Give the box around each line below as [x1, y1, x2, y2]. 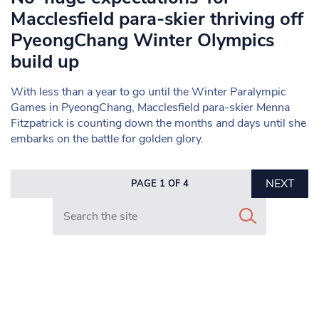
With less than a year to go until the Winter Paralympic [11, 84, 286, 100]
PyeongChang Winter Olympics [11, 28, 274, 53]
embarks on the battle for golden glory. [11, 131, 204, 147]
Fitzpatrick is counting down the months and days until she [11, 115, 306, 131]
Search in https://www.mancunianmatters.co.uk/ [52, 197, 295, 213]
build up [11, 49, 79, 74]
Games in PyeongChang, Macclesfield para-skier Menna [11, 100, 290, 115]
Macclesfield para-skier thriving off [11, 6, 303, 31]
